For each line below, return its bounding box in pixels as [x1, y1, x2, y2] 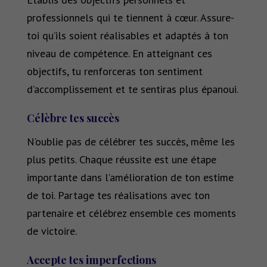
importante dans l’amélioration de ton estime [26, 170, 234, 185]
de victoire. [26, 224, 77, 238]
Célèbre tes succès [26, 111, 122, 126]
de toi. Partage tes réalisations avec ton [26, 188, 210, 203]
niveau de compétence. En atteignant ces [26, 46, 212, 61]
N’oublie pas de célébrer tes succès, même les [26, 135, 235, 149]
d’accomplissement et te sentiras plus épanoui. [26, 82, 238, 97]
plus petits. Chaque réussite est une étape [26, 153, 216, 167]
